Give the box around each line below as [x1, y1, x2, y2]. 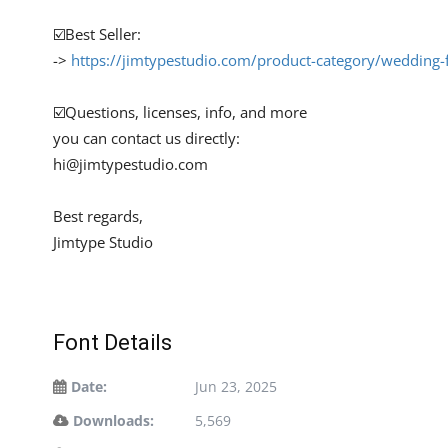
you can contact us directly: [53, 128, 240, 149]
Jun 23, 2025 [195, 377, 277, 397]
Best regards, [53, 206, 143, 227]
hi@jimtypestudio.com [53, 154, 208, 175]
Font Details [53, 330, 172, 356]
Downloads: [73, 411, 154, 431]
